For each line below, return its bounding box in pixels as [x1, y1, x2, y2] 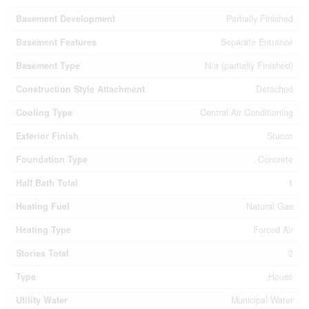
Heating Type [16, 223, 71, 236]
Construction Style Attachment [16, 83, 145, 95]
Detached [256, 83, 293, 95]
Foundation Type [16, 153, 88, 166]
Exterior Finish [16, 130, 79, 142]
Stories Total [16, 247, 69, 259]
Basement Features [16, 36, 97, 48]
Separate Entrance [221, 36, 293, 48]
